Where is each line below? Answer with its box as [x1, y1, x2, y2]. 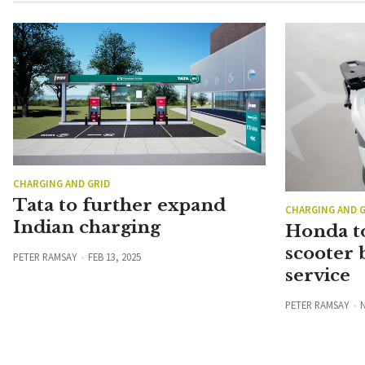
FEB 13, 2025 [87, 250, 141, 264]
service [285, 265, 350, 287]
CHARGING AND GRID [13, 177, 110, 191]
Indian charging [13, 217, 161, 239]
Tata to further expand [13, 195, 226, 217]
